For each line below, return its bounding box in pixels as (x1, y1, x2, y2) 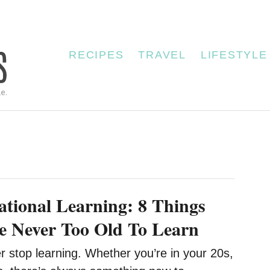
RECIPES (69, 49, 124, 61)
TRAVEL (138, 49, 186, 61)
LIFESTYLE (200, 49, 268, 61)
